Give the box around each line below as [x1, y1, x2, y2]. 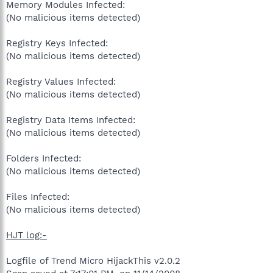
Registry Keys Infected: [6, 37, 108, 49]
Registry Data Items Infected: [6, 114, 135, 126]
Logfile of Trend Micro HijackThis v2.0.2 [6, 255, 180, 266]
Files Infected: [6, 191, 69, 202]
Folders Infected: [6, 152, 81, 164]
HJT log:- [6, 229, 47, 241]
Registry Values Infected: [6, 76, 116, 87]
